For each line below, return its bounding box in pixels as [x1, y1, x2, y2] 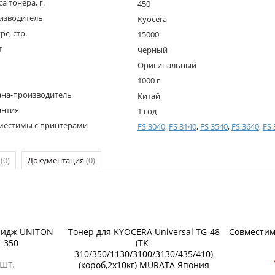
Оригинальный [137, 60, 196, 71]
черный [137, 44, 168, 55]
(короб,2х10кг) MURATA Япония [78, 259, 209, 271]
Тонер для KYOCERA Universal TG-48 [68, 226, 220, 238]
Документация [28, 155, 86, 166]
